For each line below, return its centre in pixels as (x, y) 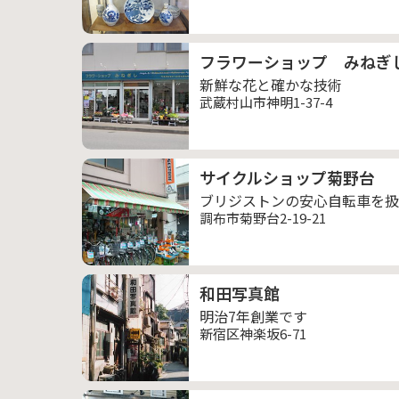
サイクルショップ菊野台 (287, 177)
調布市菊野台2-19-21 (263, 218)
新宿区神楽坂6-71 (253, 334)
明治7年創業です (253, 316)
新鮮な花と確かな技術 (271, 85)
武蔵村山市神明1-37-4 (266, 102)
